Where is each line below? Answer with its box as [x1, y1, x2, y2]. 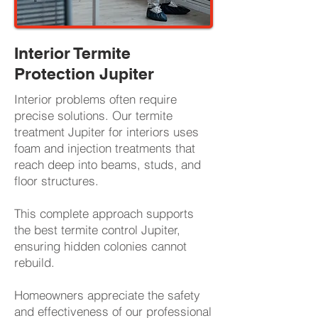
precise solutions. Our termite [14, 108, 172, 123]
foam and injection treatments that [14, 141, 195, 155]
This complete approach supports [14, 206, 194, 221]
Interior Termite [14, 43, 131, 62]
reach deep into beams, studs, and [14, 157, 201, 172]
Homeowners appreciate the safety [14, 287, 200, 302]
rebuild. [14, 255, 55, 270]
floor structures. [14, 173, 99, 188]
